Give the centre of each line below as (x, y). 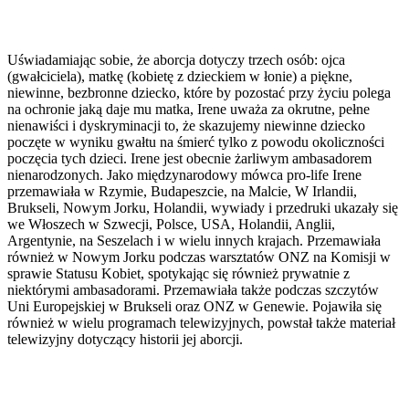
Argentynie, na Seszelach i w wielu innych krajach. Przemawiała (194, 241)
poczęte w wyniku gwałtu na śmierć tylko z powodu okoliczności (196, 142)
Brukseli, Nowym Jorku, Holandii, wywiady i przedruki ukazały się (203, 208)
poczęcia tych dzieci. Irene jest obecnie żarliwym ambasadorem (189, 159)
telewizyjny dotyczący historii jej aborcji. (125, 340)
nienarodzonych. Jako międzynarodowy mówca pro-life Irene (184, 175)
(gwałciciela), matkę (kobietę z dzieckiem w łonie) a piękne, (180, 77)
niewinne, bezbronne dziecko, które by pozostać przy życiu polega (199, 93)
